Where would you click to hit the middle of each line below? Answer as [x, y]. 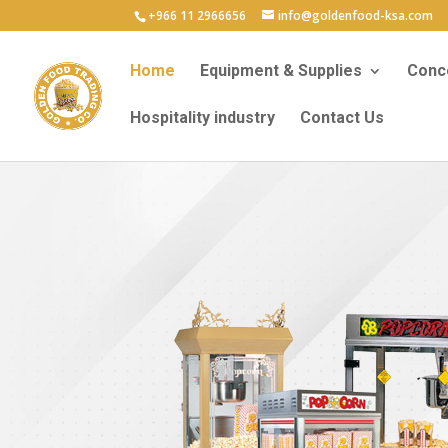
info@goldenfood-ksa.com [356, 15]
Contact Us [342, 117]
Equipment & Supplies [281, 70]
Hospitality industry [202, 117]
